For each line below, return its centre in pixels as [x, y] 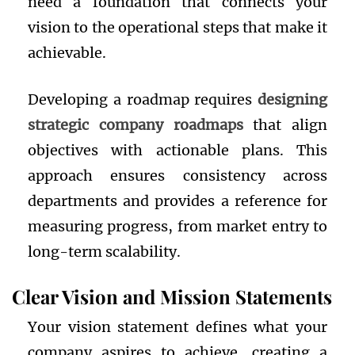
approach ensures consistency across [177, 176]
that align [285, 125]
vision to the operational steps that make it [177, 28]
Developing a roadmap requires [143, 100]
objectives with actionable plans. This [177, 151]
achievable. [67, 53]
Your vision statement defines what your [177, 327]
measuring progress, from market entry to [177, 227]
